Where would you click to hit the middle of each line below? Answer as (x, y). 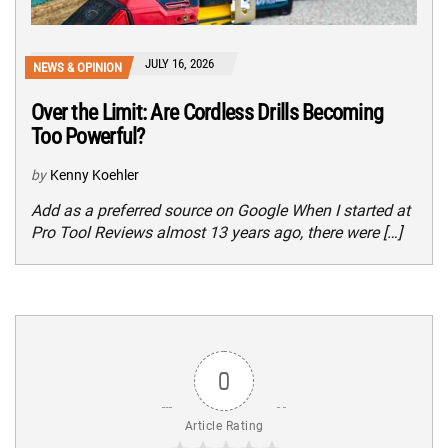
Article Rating (224, 425)
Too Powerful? (88, 136)
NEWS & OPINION (77, 67)
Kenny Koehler (94, 174)
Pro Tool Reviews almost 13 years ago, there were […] (216, 232)
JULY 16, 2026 (179, 63)
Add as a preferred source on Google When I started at (220, 210)
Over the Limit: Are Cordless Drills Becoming (207, 112)
